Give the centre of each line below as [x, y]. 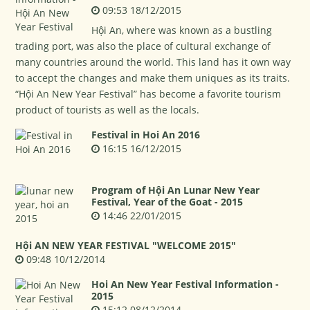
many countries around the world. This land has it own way [153, 62]
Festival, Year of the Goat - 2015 [167, 202]
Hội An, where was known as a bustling [182, 30]
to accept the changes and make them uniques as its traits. [153, 78]
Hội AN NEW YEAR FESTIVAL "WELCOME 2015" [126, 245]
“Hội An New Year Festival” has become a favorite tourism [148, 94]
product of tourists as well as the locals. [108, 110]
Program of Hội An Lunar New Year [176, 190]
